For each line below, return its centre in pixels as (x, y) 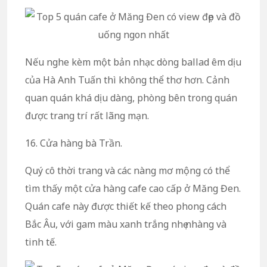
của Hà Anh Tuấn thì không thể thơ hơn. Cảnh (127, 80)
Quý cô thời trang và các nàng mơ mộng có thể (128, 170)
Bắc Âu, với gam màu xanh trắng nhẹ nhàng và (126, 224)
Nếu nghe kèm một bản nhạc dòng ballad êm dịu (133, 62)
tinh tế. (41, 242)
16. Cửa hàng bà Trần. (74, 143)
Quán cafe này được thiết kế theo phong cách (126, 206)
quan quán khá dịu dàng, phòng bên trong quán (131, 97)
